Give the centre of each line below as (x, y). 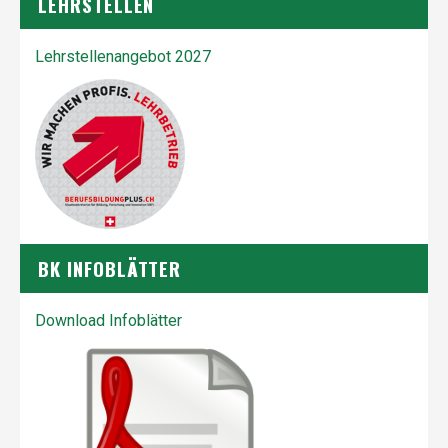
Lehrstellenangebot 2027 (123, 56)
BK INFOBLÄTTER (110, 268)
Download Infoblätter (108, 320)
